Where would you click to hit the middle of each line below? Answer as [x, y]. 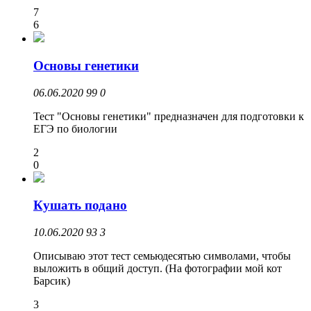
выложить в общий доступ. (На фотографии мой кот [158, 269]
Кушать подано [80, 205]
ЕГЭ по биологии [75, 128]
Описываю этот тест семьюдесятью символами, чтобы [162, 256]
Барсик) [52, 281]
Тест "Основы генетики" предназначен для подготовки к [169, 116]
